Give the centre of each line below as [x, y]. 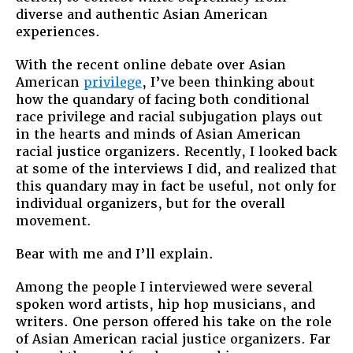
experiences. [58, 32]
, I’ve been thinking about [228, 82]
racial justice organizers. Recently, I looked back [176, 151]
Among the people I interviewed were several [164, 287]
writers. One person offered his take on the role [174, 321]
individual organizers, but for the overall [150, 203]
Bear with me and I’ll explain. [115, 254]
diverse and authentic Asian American [142, 14]
